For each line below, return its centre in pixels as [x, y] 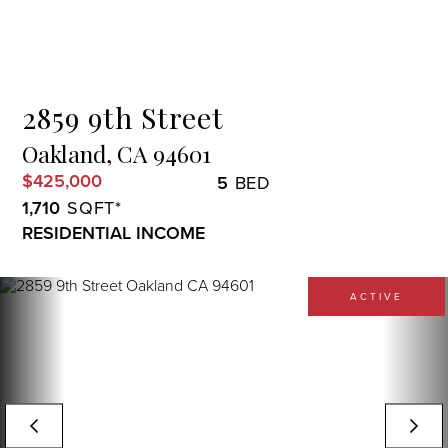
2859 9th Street [123, 117]
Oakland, [67, 153]
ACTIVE [376, 296]
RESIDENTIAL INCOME [114, 232]
